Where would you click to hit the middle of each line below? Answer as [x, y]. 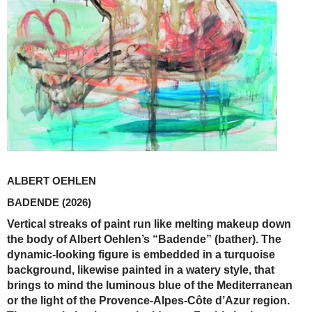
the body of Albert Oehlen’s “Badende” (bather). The [144, 239]
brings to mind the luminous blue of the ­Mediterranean [150, 285]
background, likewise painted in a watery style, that [141, 270]
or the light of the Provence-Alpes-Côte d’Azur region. [148, 300]
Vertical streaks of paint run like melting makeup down [149, 224]
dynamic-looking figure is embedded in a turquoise [141, 254]
